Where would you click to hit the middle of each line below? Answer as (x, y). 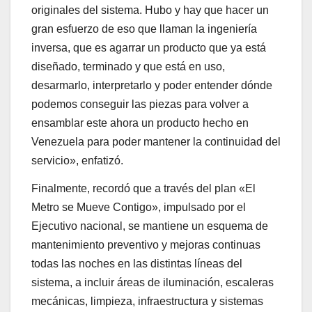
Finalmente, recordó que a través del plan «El (143, 188)
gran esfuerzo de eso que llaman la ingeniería (144, 29)
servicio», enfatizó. (77, 160)
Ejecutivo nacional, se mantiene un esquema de (150, 226)
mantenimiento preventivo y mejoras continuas (146, 244)
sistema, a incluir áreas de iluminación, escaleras (153, 282)
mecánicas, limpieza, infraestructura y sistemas (147, 301)
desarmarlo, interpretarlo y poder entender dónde (152, 85)
